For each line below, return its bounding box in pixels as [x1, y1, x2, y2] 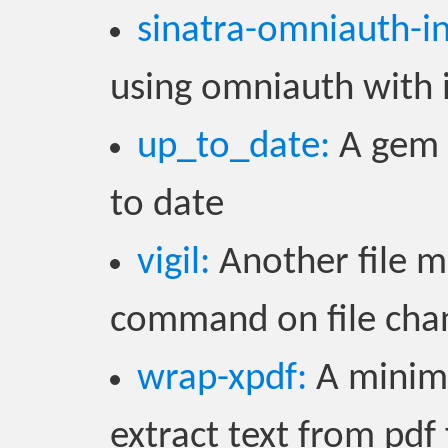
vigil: [137, 244, 210, 283]
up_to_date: [137, 128, 330, 167]
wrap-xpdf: [137, 360, 307, 399]
